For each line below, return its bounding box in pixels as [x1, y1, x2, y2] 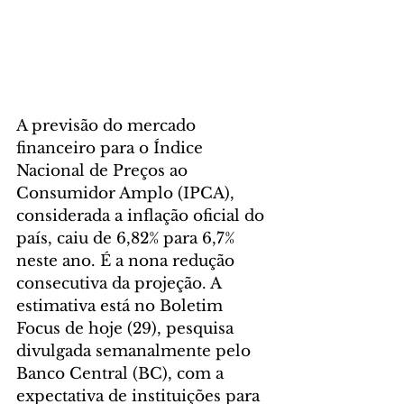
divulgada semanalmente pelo [16, 341, 255, 361]
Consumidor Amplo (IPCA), [16, 183, 239, 203]
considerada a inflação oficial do [16, 206, 269, 225]
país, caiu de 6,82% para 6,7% [16, 228, 239, 248]
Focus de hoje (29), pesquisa [16, 318, 238, 338]
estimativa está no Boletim [16, 296, 227, 316]
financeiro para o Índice [16, 138, 207, 158]
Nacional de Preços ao [16, 161, 192, 180]
